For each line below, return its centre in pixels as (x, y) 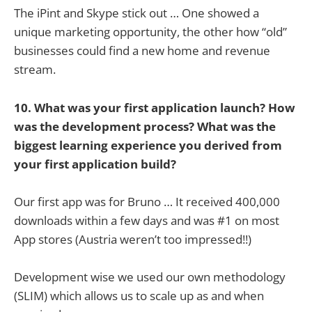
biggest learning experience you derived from (148, 145)
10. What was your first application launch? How (155, 107)
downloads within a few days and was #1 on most (147, 220)
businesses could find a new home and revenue (142, 51)
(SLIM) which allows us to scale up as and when (139, 296)
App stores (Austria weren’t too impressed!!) (133, 239)
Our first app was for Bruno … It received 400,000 (147, 201)
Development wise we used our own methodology (150, 277)
